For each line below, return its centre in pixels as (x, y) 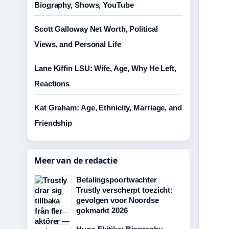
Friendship (53, 123)
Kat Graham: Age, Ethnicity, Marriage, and (108, 108)
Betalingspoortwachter (117, 180)
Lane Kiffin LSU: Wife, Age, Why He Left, (105, 68)
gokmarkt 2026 (102, 210)
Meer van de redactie (76, 161)
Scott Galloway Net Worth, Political (96, 29)
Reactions (52, 84)
